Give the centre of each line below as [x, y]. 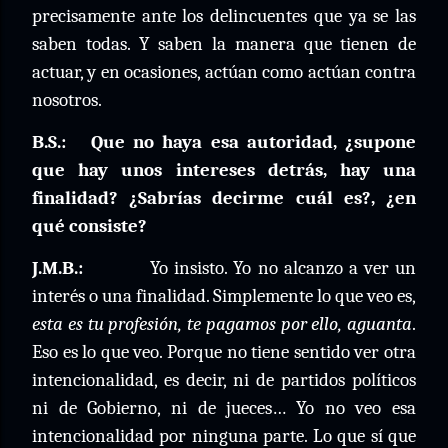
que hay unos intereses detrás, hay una [224, 170]
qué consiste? [89, 226]
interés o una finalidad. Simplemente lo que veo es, [224, 296]
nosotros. [67, 100]
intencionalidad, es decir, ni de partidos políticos [224, 380]
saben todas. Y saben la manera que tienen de [224, 44]
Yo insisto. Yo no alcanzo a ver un [283, 268]
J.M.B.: [57, 268]
